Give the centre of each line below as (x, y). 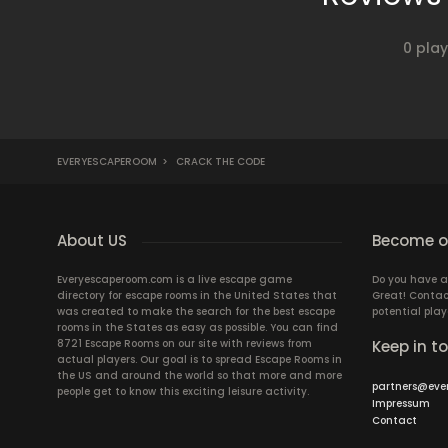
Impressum (401, 403)
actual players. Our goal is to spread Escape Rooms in (199, 359)
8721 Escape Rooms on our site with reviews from (184, 343)
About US (92, 240)
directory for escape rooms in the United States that (197, 295)
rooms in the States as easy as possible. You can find (197, 327)
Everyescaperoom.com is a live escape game (174, 279)
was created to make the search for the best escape (196, 311)
